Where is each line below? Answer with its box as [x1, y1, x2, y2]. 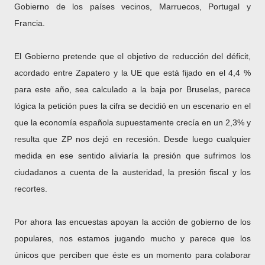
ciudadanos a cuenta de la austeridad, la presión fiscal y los [14, 167, 251, 177]
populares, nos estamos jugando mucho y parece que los [14, 234, 251, 243]
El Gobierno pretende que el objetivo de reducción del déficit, [14, 51, 251, 61]
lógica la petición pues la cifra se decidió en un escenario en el [14, 101, 251, 111]
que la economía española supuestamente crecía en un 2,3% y [14, 118, 251, 127]
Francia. [14, 18, 45, 28]
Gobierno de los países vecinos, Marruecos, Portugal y [14, 2, 251, 11]
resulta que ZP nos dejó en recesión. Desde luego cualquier [14, 134, 251, 144]
